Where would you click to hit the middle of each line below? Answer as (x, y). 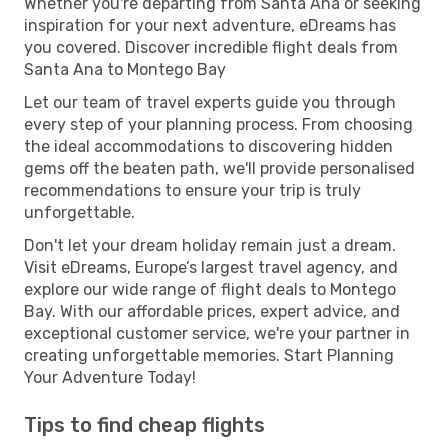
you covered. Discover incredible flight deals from (211, 47)
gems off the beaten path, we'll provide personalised (219, 168)
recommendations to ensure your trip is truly (192, 190)
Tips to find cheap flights (144, 424)
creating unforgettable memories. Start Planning (209, 355)
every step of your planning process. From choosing (218, 124)
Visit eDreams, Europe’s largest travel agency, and (211, 267)
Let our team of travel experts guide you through (210, 102)
